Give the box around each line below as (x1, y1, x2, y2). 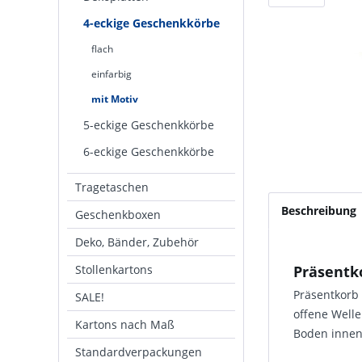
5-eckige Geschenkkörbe (83, 117, 214, 133)
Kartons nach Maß (75, 317, 175, 332)
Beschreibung (281, 203, 356, 218)
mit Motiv (91, 92, 138, 106)
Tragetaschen (75, 179, 149, 195)
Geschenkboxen (75, 207, 161, 222)
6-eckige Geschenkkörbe (83, 144, 214, 159)
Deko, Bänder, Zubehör (75, 234, 199, 250)
